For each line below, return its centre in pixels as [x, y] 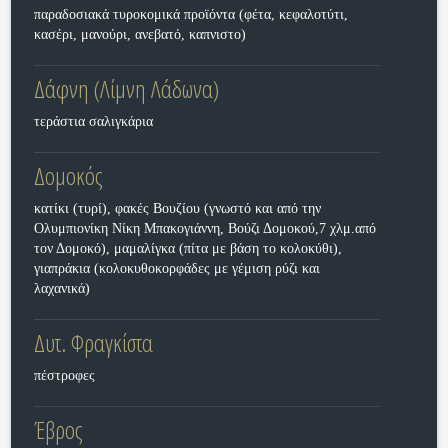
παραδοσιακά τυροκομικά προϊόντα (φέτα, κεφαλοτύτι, [190, 14]
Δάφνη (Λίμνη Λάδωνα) [126, 88]
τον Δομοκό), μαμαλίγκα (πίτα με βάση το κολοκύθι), [187, 248]
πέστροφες [64, 375]
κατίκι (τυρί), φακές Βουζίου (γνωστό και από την [177, 208]
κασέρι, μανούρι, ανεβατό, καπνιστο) [139, 34]
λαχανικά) [61, 288]
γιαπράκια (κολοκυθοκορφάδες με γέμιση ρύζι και [176, 268]
